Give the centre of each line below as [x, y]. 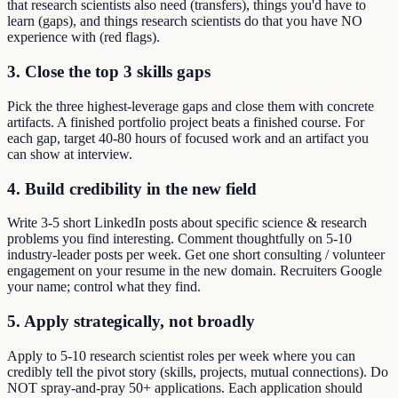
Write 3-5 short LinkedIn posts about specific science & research [187, 223]
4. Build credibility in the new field [132, 188]
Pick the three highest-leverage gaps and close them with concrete [191, 106]
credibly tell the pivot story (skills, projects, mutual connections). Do [198, 371]
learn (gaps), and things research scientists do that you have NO [185, 21]
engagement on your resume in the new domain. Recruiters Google [195, 271]
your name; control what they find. [104, 287]
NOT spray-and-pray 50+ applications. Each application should [185, 387]
